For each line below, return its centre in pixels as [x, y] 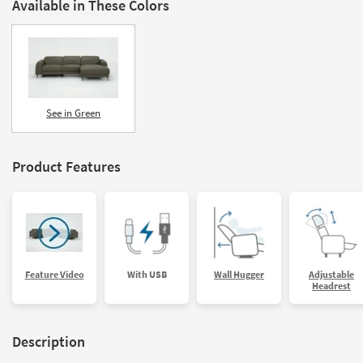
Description [49, 341]
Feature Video [54, 274]
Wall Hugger [239, 274]
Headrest [331, 285]
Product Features [66, 166]
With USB [147, 274]
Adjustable [331, 274]
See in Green [74, 113]
